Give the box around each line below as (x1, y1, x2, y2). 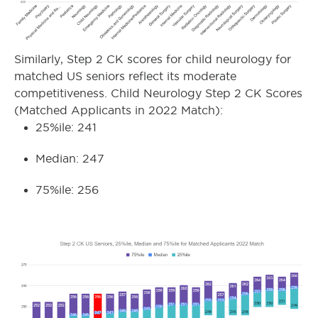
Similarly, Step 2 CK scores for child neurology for (14, 53, 291, 66)
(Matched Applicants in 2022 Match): (14, 104, 223, 117)
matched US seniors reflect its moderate (14, 70, 236, 83)
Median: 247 (35, 153, 104, 165)
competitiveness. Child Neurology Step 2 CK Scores (14, 87, 302, 100)
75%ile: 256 (35, 184, 99, 197)
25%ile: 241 (35, 121, 97, 134)
